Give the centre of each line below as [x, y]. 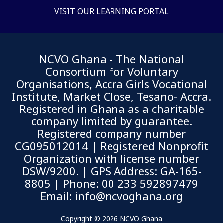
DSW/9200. [52, 171]
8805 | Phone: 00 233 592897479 [111, 183]
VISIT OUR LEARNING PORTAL [111, 12]
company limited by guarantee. [111, 121]
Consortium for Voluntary [111, 71]
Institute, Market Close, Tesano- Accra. [111, 96]
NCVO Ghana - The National [111, 59]
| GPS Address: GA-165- [141, 171]
